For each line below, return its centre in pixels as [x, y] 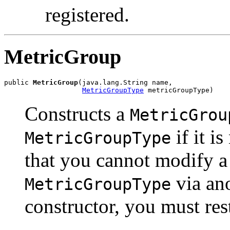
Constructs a [77, 114]
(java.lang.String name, [125, 83]
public [18, 83]
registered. [87, 14]
